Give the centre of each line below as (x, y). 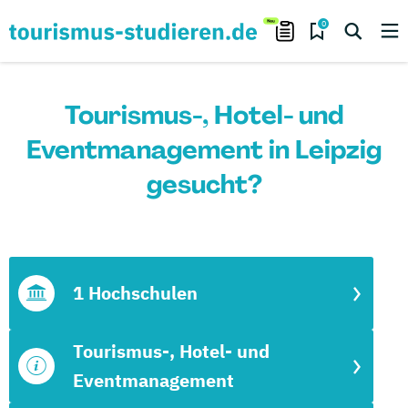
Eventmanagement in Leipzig (204, 150)
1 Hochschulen (135, 293)
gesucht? (204, 184)
